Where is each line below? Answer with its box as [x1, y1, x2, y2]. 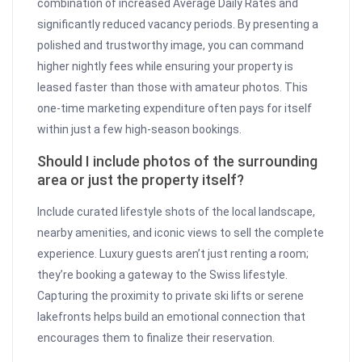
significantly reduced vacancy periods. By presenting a [37, 18, 319, 32]
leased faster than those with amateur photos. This [37, 81, 309, 95]
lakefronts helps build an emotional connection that [37, 310, 306, 324]
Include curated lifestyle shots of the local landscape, [37, 205, 316, 219]
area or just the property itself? [37, 171, 245, 189]
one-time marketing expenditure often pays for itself [37, 102, 313, 116]
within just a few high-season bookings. [37, 123, 242, 137]
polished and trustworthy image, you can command [37, 39, 305, 53]
